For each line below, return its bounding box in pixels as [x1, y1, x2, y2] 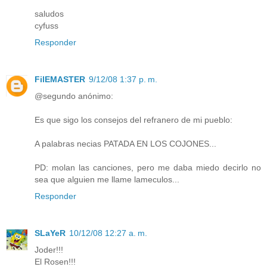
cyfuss [35, 21, 58, 31]
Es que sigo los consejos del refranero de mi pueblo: [35, 115, 232, 125]
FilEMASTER [35, 74, 85, 85]
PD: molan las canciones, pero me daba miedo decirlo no [35, 163, 261, 173]
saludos [35, 9, 64, 19]
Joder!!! [35, 245, 63, 255]
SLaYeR [35, 228, 66, 238]
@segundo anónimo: [35, 91, 113, 101]
